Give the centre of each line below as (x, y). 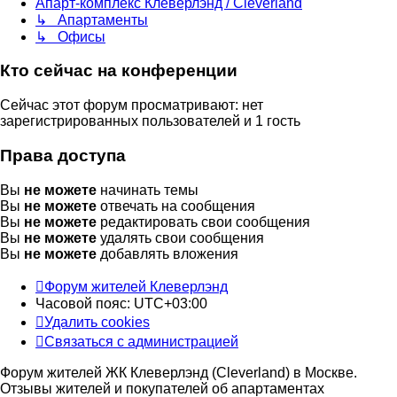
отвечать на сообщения (176, 206)
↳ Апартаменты (92, 19)
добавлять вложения (167, 253)
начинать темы (148, 190)
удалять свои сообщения (180, 237)
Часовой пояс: (85, 303)
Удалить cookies (97, 322)
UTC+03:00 (171, 303)
